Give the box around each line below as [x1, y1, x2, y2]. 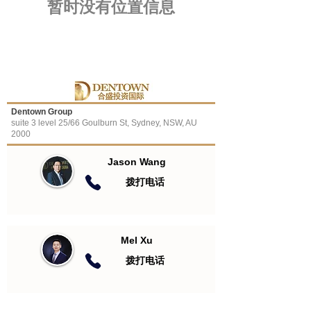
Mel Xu [120, 235, 153, 246]
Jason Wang [107, 156, 166, 167]
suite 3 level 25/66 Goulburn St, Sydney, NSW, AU [11, 118, 197, 128]
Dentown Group [11, 107, 72, 117]
